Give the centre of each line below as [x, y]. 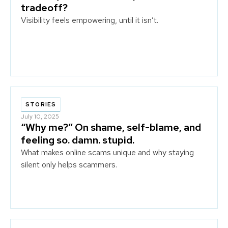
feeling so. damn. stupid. [78, 140]
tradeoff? [44, 8]
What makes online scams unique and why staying [107, 152]
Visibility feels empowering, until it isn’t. [90, 20]
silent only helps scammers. [69, 165]
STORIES [41, 104]
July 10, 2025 [40, 117]
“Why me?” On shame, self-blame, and [111, 127]
